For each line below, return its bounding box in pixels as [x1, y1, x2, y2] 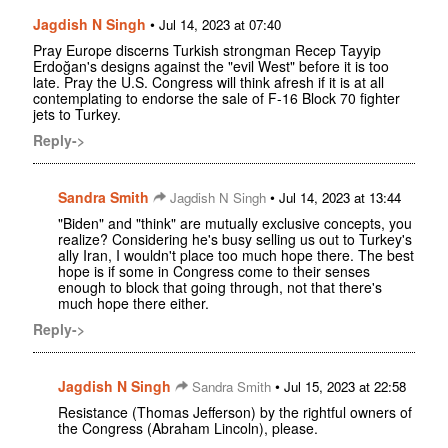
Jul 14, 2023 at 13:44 [279, 188, 401, 208]
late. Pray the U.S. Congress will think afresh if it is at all [33, 72, 384, 93]
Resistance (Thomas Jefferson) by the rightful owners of [58, 402, 412, 423]
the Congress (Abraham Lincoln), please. [58, 418, 318, 439]
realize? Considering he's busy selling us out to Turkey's [58, 229, 412, 250]
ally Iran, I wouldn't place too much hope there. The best [58, 245, 414, 266]
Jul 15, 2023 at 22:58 [284, 377, 406, 397]
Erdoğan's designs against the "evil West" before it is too [33, 56, 389, 77]
